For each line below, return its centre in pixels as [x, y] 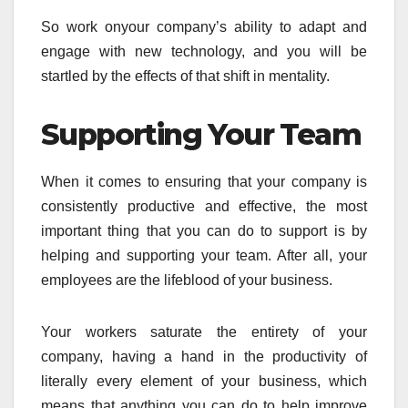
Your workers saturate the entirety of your [204, 332]
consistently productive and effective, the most [204, 207]
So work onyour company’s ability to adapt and [204, 27]
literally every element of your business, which [204, 382]
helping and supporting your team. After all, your [204, 256]
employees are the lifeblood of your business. [187, 280]
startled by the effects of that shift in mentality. [185, 76]
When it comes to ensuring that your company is [204, 182]
